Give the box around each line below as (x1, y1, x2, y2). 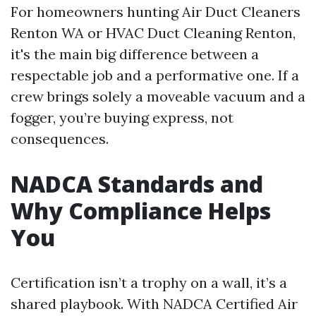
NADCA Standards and (11, 169, 263, 200)
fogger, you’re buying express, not (11, 109, 233, 127)
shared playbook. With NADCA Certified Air (11, 295, 298, 313)
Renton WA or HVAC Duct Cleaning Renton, (11, 24, 296, 42)
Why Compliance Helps (11, 195, 271, 226)
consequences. (11, 130, 109, 148)
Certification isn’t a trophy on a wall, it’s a (11, 274, 287, 292)
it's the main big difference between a (11, 45, 259, 63)
